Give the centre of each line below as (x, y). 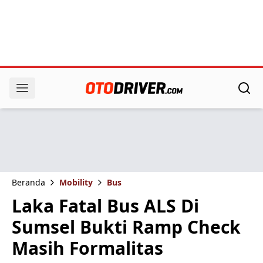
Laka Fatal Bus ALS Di (105, 206)
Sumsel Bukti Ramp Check (126, 227)
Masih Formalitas (87, 248)
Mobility (76, 182)
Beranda (28, 182)
